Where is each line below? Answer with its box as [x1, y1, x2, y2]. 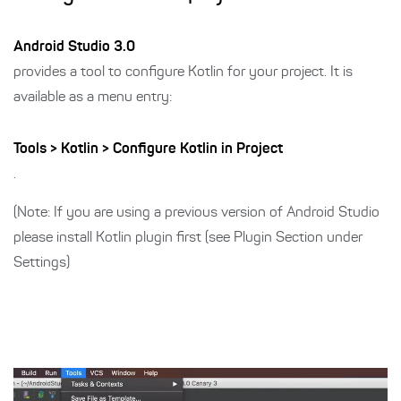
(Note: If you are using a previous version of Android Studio [13, 206, 380, 220]
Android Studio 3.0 [13, 40, 135, 55]
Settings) [13, 256, 70, 270]
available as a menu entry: [13, 90, 172, 105]
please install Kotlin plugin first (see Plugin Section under [13, 231, 363, 245]
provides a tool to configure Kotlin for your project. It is [13, 65, 353, 80]
